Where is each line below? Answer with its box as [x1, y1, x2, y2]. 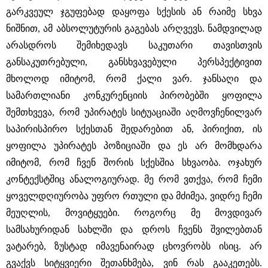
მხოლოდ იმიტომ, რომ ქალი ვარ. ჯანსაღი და [6, 74, 262, 84]
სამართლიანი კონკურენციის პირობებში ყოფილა [6, 90, 262, 100]
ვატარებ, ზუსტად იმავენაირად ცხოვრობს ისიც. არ [6, 241, 262, 251]
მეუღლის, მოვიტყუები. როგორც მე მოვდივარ [6, 208, 262, 218]
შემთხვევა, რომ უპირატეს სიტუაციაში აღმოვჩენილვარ [6, 107, 262, 117]
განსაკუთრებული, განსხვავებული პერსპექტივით [6, 57, 262, 67]
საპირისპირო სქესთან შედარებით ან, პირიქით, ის [6, 124, 262, 134]
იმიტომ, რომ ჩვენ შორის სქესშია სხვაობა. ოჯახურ [6, 157, 262, 167]
